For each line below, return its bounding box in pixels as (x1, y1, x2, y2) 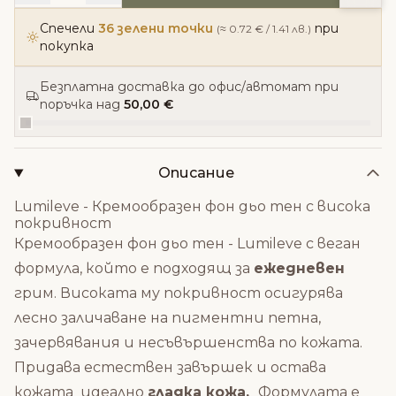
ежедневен (254, 260, 345, 277)
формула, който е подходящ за (14, 260, 254, 277)
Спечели (40, 20, 98, 36)
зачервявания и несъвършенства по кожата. (14, 334, 362, 351)
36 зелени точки (98, 20, 213, 36)
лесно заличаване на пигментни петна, (14, 309, 321, 326)
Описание (158, 164, 235, 181)
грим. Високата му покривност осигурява (14, 285, 343, 301)
